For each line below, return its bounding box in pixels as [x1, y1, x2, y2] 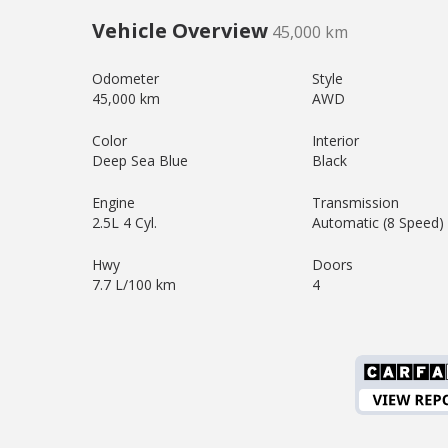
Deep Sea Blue [92, 151, 188, 170]
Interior [312, 131, 359, 150]
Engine [92, 193, 135, 212]
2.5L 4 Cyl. [92, 213, 157, 232]
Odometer [92, 69, 159, 88]
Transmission [312, 193, 399, 212]
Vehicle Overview [92, 17, 268, 44]
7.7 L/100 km [92, 275, 176, 294]
